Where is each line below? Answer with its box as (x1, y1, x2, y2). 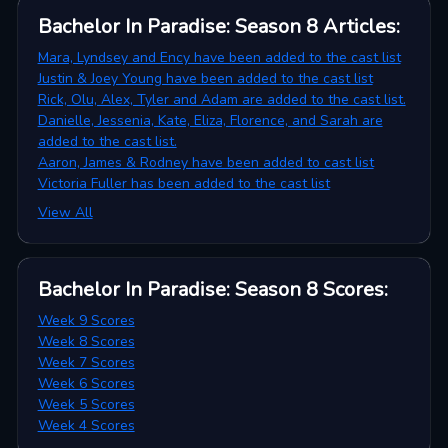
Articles (322, 13, 396, 41)
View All (37, 203, 93, 223)
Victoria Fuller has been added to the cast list (37, 174, 330, 194)
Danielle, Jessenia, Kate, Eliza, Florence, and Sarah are (37, 111, 383, 131)
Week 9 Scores (37, 311, 135, 331)
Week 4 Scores (37, 416, 135, 436)
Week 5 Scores (37, 395, 135, 415)
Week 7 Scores (37, 353, 135, 373)
